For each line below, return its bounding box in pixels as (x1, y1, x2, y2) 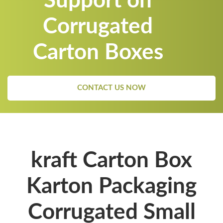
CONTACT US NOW (77, 84, 146, 92)
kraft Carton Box (31, 149, 192, 172)
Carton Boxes (32, 41, 163, 64)
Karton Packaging (26, 175, 197, 198)
